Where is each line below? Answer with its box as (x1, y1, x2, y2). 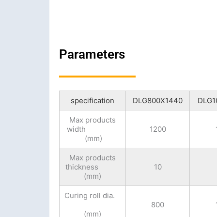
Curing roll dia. (64, 191, 121, 201)
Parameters (59, 46, 125, 62)
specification (71, 96, 115, 106)
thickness (65, 162, 120, 172)
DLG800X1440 (133, 96, 183, 106)
